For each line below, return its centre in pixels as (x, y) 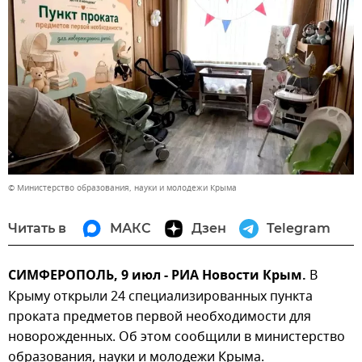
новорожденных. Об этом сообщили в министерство (177, 337)
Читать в (37, 229)
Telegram (299, 229)
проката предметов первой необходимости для (160, 317)
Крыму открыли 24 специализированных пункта (160, 297)
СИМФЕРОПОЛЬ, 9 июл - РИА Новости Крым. (157, 277)
